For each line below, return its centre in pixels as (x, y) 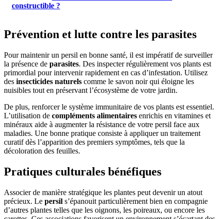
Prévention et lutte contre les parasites (100, 34)
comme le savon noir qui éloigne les (138, 82)
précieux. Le (24, 201)
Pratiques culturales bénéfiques (83, 171)
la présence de (27, 64)
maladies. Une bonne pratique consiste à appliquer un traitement (102, 133)
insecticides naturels (49, 82)
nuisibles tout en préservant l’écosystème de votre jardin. (91, 90)
